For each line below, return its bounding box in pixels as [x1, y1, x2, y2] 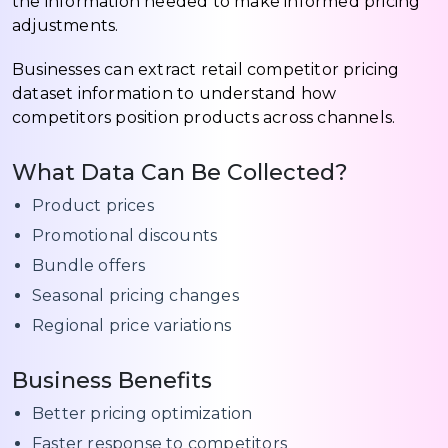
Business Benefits [12, 366, 212, 394]
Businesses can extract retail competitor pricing [12, 59, 400, 79]
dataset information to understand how [12, 83, 337, 103]
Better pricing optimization [32, 403, 253, 423]
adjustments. [12, 15, 119, 35]
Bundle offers [32, 255, 146, 275]
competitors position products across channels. [12, 107, 396, 127]
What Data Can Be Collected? [12, 158, 348, 186]
